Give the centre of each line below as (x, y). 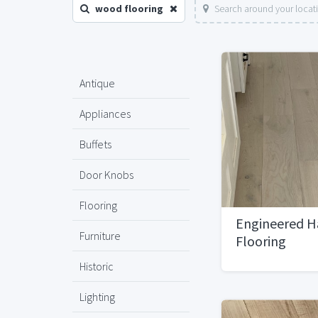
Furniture (100, 236)
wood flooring (129, 9)
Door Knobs (106, 175)
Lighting (97, 297)
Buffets (95, 144)
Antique (97, 83)
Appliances (105, 114)
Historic (97, 266)
